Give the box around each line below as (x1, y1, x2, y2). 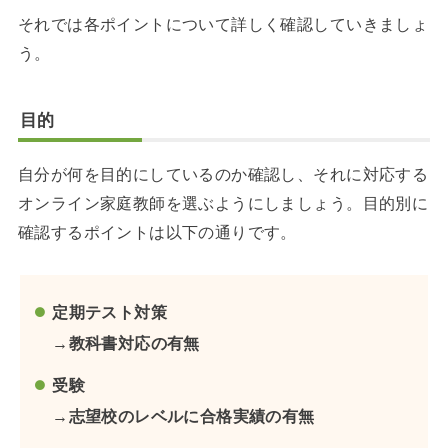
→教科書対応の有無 (52, 333, 200, 352)
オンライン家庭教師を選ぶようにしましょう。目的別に (17, 193, 429, 212)
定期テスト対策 (52, 302, 168, 321)
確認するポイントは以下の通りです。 (17, 222, 297, 241)
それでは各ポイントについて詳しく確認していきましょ (17, 15, 429, 34)
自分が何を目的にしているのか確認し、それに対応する (17, 164, 429, 183)
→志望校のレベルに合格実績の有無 (52, 407, 315, 426)
